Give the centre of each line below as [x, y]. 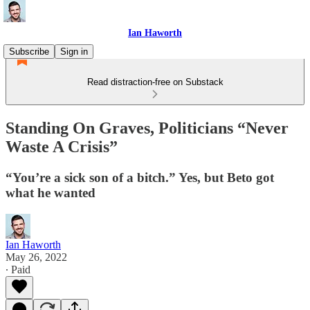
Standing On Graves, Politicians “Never [147, 128]
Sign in [74, 52]
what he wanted [51, 192]
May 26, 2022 [36, 257]
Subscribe [29, 52]
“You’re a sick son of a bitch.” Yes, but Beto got [140, 177]
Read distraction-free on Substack [155, 82]
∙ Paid [18, 269]
